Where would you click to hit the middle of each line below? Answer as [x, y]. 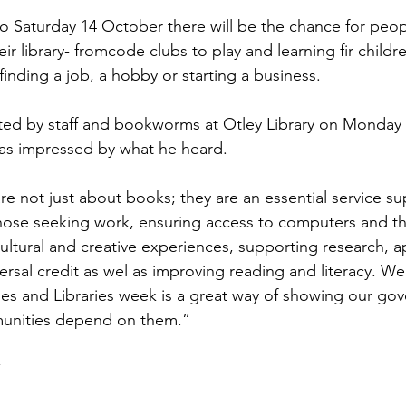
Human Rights [265, 103]
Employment [118, 30]
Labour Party [324, 30]
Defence [54, 103]
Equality [149, 103]
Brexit [221, 30]
